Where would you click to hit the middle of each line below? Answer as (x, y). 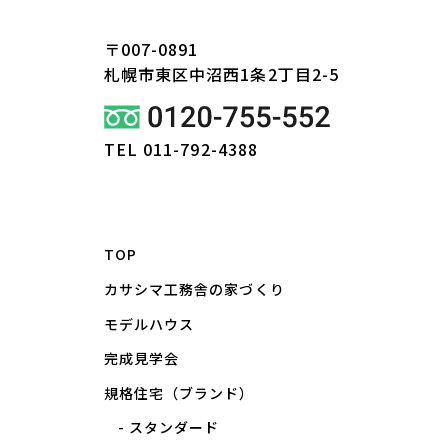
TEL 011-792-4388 (181, 149)
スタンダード (174, 427)
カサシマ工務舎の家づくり (194, 289)
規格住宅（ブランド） (179, 392)
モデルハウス (149, 323)
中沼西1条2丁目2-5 (264, 74)
